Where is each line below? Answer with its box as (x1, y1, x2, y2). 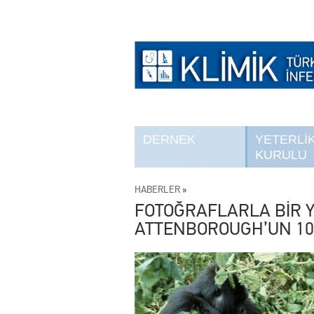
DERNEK (143, 132, 196, 146)
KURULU (255, 147, 307, 162)
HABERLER (135, 183, 180, 196)
